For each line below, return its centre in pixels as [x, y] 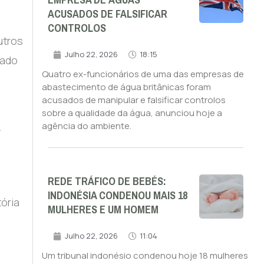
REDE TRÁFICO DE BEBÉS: [107, 182]
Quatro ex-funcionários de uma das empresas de [143, 74]
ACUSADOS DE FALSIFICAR [107, 14]
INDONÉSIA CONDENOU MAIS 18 [117, 196]
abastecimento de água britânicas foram [126, 87]
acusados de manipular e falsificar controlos [133, 100]
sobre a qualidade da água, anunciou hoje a [132, 113]
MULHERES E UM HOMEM [103, 210]
